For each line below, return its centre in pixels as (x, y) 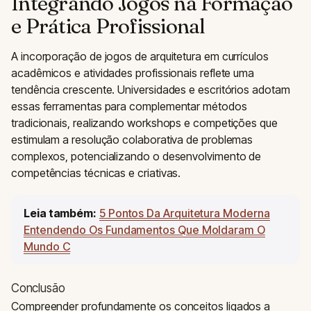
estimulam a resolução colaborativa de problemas (132, 140)
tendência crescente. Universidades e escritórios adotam (151, 90)
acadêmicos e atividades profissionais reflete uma (133, 73)
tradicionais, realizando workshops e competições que (144, 123)
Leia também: (60, 213)
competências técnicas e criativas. (96, 173)
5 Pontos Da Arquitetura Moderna (184, 213)
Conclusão (38, 288)
